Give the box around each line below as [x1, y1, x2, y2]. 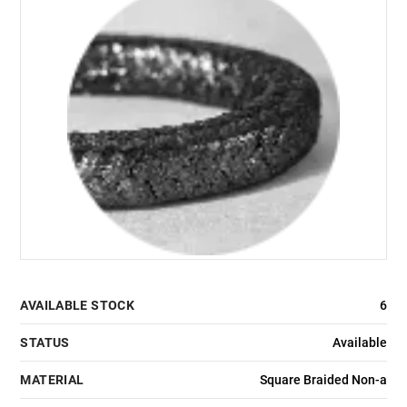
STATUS [20, 335, 70, 351]
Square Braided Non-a [259, 372, 387, 388]
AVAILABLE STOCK [20, 298, 135, 313]
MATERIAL [20, 372, 84, 388]
